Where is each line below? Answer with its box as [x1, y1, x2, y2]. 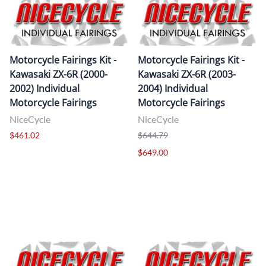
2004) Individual [138, 81, 208, 95]
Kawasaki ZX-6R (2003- [138, 67, 236, 81]
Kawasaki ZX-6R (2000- [9, 67, 107, 81]
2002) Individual [9, 81, 80, 95]
